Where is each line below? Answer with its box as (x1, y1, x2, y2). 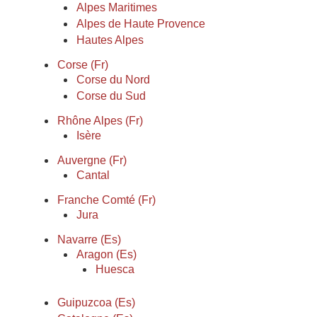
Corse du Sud (76, 90, 146, 102)
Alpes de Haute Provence (76, 18, 205, 30)
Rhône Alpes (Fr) (57, 115, 143, 127)
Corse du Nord (76, 74, 150, 86)
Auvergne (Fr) (57, 154, 127, 166)
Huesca (96, 263, 134, 275)
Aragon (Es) (76, 248, 137, 260)
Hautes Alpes (76, 34, 144, 46)
